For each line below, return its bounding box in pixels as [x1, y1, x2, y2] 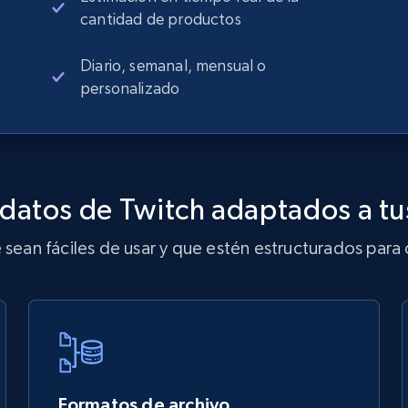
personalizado [80, 78, 180, 97]
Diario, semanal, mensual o [80, 56, 267, 75]
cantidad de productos [80, 9, 241, 28]
